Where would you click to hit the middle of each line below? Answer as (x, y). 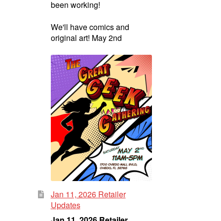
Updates (65, 205)
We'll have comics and (90, 27)
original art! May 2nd (86, 37)
